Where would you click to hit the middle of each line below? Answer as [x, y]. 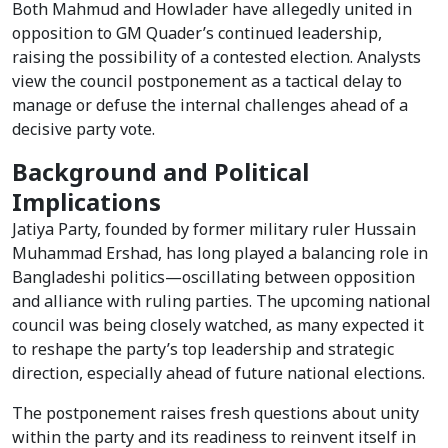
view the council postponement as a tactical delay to [207, 81]
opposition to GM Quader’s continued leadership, [197, 33]
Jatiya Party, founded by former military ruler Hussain [214, 229]
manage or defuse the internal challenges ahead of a [210, 105]
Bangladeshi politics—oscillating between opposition [213, 277]
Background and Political [160, 172]
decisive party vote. [83, 129]
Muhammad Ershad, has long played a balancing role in [220, 253]
